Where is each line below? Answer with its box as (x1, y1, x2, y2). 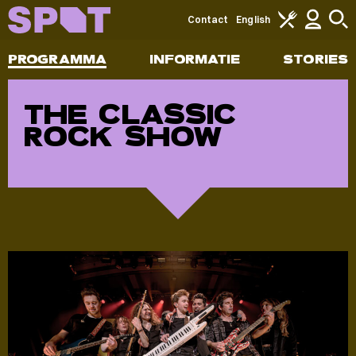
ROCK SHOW (24, 118, 222, 155)
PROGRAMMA (8, 51, 106, 68)
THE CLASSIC (24, 96, 237, 133)
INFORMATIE (149, 51, 241, 68)
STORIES (283, 51, 348, 68)
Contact (187, 14, 229, 25)
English (236, 14, 270, 25)
